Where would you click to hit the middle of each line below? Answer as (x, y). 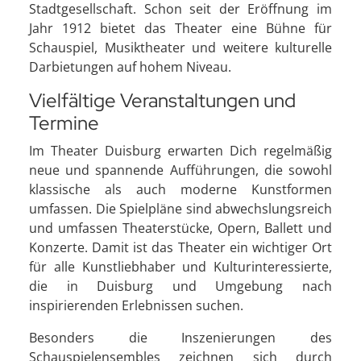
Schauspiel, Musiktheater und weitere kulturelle (180, 48)
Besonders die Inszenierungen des (180, 338)
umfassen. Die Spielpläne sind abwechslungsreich (180, 209)
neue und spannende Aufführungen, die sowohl (180, 170)
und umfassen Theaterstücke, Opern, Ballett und (180, 228)
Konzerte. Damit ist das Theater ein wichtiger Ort (180, 247)
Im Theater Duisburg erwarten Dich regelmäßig (180, 151)
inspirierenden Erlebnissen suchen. (136, 305)
